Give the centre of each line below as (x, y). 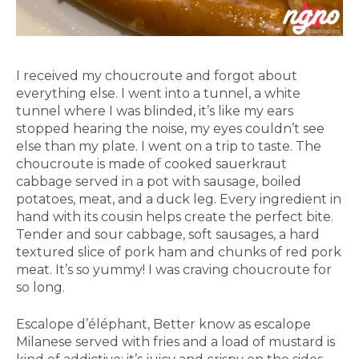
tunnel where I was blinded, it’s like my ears (155, 111)
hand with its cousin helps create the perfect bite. (175, 217)
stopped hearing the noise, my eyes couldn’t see (170, 129)
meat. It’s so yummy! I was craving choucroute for (174, 270)
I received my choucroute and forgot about (157, 76)
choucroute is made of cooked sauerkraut (151, 164)
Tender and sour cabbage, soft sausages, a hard (168, 235)
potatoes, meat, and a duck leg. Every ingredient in (179, 200)
